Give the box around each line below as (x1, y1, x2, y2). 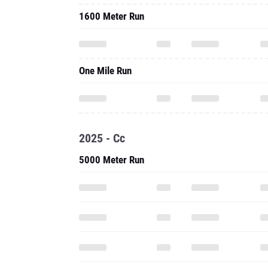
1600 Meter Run (79, 10, 144, 22)
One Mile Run (79, 65, 132, 77)
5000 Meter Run (79, 154, 144, 166)
